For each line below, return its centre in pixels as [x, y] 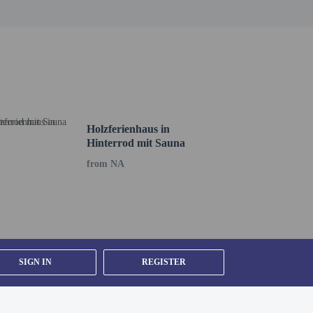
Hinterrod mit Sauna [136, 143]
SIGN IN [36, 262]
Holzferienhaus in [128, 129]
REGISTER [163, 262]
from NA [105, 164]
